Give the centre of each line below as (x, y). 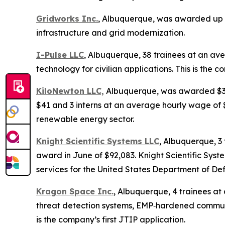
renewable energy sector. (85, 119)
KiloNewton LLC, (70, 91)
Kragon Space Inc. (75, 192)
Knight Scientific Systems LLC (98, 141)
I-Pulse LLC (60, 55)
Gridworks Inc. (67, 19)
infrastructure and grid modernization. (110, 33)
